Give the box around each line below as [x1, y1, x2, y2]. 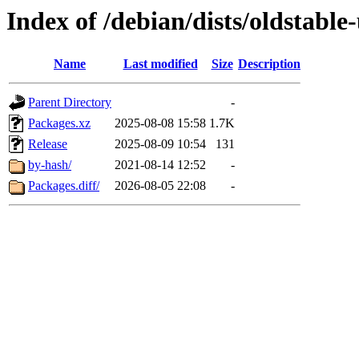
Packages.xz [28, 116, 91, 131]
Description [238, 57, 301, 71]
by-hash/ [28, 158, 71, 172]
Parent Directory [28, 95, 111, 110]
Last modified [123, 57, 198, 71]
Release [28, 137, 67, 151]
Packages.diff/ [28, 179, 99, 193]
